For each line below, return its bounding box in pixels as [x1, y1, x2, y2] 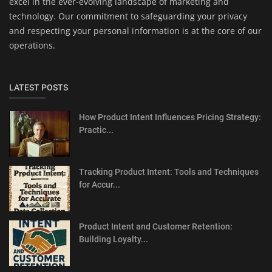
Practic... [79, 124, 114, 135]
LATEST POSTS [9, 82, 68, 92]
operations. [9, 39, 55, 51]
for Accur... [79, 179, 120, 189]
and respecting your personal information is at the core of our [9, 24, 262, 36]
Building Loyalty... [79, 234, 148, 244]
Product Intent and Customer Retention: [79, 221, 233, 231]
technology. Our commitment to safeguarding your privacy [9, 10, 247, 22]
